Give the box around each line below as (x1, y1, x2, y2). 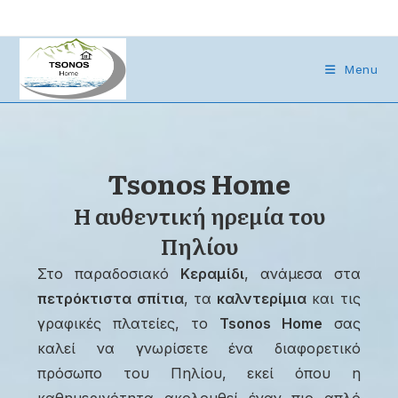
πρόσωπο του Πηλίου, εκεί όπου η (37, 364, 361, 382)
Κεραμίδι (180, 265, 244, 283)
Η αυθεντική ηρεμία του (73, 200, 325, 231)
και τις (306, 290, 361, 307)
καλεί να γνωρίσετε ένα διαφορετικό (37, 339, 361, 357)
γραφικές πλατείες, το (37, 314, 219, 332)
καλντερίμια (217, 290, 307, 307)
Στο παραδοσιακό (37, 265, 180, 283)
